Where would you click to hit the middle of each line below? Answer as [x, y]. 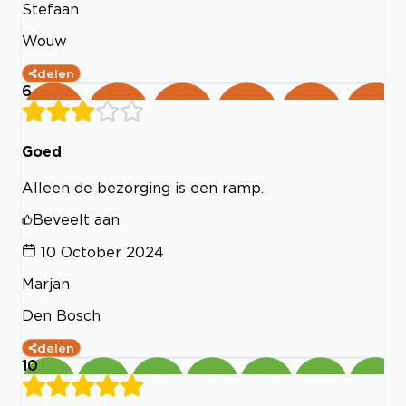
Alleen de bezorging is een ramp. [143, 188]
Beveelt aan [76, 220]
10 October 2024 [102, 252]
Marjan [46, 284]
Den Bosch [61, 316]
